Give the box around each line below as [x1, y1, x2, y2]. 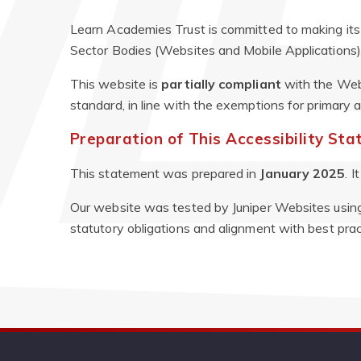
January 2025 [259, 165, 346, 182]
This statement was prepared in [70, 165, 260, 182]
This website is [70, 75, 162, 92]
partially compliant [161, 75, 281, 92]
